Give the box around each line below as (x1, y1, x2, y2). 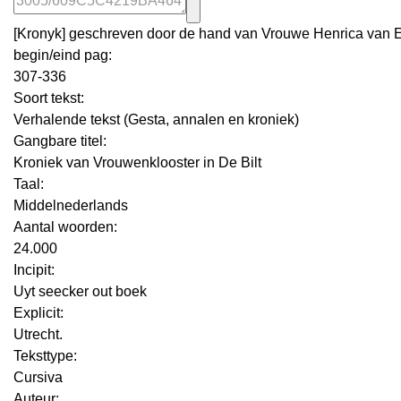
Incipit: (13, 261, 55, 277)
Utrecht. (13, 326, 63, 342)
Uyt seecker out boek (13, 283, 147, 299)
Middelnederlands (13, 197, 128, 213)
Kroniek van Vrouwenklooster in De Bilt (13, 154, 261, 170)
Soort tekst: (13, 90, 84, 106)
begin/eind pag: (13, 47, 112, 63)
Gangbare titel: (13, 132, 107, 149)
